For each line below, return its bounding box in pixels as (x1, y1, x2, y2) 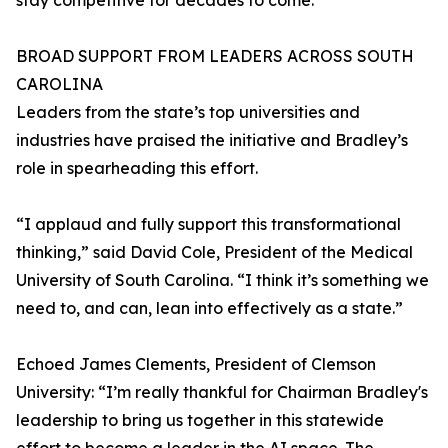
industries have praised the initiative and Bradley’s (16, 130, 408, 151)
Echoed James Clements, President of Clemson (16, 354, 376, 375)
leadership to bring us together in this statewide (16, 410, 384, 431)
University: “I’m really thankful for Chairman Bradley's (16, 382, 428, 403)
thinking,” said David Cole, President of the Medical (16, 242, 413, 263)
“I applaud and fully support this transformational (16, 214, 401, 235)
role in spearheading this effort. (16, 158, 258, 179)
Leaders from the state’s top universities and (16, 102, 360, 123)
